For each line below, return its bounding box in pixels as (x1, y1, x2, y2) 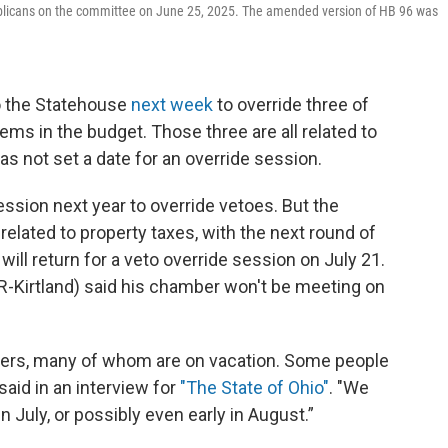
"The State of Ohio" (180, 377, 329, 398)
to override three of (213, 94, 369, 115)
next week (131, 94, 213, 115)
